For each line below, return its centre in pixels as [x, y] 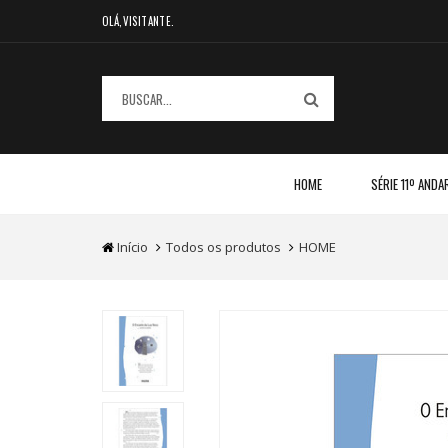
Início [132, 247]
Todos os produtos [223, 247]
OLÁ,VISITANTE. [138, 21]
